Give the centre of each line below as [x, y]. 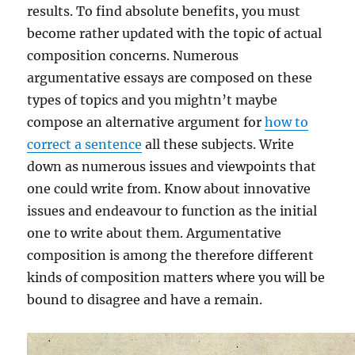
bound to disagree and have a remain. [145, 300]
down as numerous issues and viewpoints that [172, 166]
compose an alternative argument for [146, 122]
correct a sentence [85, 144]
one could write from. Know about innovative [169, 189]
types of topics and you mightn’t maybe [153, 100]
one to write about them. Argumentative [155, 233]
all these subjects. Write [218, 144]
